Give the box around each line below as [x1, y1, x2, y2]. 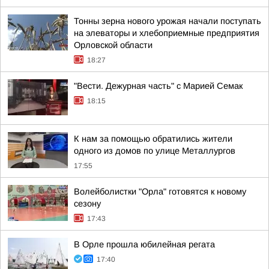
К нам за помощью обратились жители [74, 134, 232, 144]
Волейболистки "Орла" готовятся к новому [74, 187, 246, 196]
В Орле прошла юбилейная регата [74, 240, 215, 249]
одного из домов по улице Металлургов [74, 146, 235, 156]
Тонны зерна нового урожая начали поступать [74, 16, 261, 26]
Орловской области [74, 40, 153, 50]
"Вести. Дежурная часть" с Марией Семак [74, 81, 243, 91]
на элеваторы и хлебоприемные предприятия [74, 28, 259, 38]
